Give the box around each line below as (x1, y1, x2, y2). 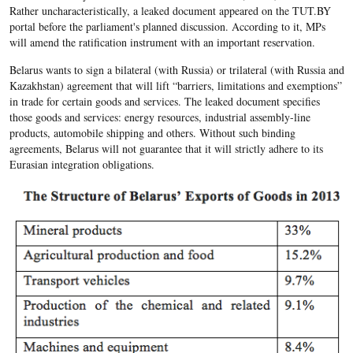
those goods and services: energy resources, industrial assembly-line (9, 110, 310, 124)
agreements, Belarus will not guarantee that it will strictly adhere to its (9, 141, 323, 156)
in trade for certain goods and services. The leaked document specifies (9, 94, 320, 109)
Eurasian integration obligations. (9, 157, 154, 172)
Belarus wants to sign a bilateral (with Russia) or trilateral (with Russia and (9, 62, 344, 77)
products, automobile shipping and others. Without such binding (9, 125, 295, 140)
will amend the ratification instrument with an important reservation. (9, 35, 315, 50)
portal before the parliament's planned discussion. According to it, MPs (9, 19, 325, 34)
